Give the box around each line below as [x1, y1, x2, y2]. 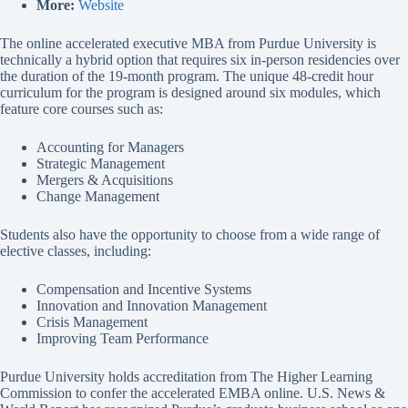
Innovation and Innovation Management [36, 297, 267, 313]
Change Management [36, 188, 159, 204]
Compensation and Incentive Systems [36, 280, 251, 297]
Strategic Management [36, 155, 165, 171]
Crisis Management [36, 313, 148, 330]
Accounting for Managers [36, 138, 184, 155]
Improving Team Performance [36, 330, 209, 346]
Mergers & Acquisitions [36, 171, 173, 188]
